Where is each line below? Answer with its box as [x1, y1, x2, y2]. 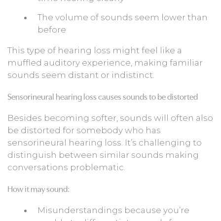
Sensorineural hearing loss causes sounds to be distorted [7, 90, 198, 102]
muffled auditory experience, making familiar [7, 57, 203, 68]
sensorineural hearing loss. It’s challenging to [7, 137, 202, 147]
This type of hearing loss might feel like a [7, 45, 182, 55]
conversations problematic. [7, 162, 125, 172]
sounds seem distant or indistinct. [7, 70, 154, 80]
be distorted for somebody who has [7, 125, 161, 135]
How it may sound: [7, 182, 70, 194]
